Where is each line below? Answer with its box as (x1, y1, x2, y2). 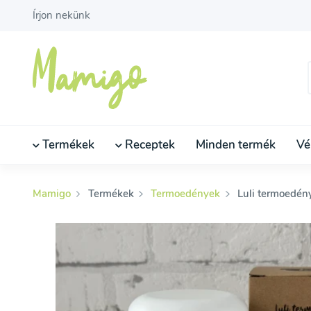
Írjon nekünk (33, 8, 90, 23)
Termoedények (151, 186, 221, 201)
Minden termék (196, 136, 276, 153)
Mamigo (33, 186, 74, 201)
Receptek (122, 136, 175, 153)
